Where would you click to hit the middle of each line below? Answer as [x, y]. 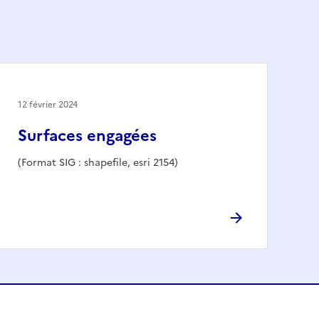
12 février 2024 [48, 104]
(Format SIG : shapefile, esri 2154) [98, 162]
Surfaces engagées [87, 135]
